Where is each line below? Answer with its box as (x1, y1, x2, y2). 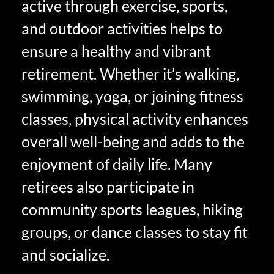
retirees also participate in (21, 177, 194, 196)
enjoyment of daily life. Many (21, 155, 212, 174)
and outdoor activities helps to (21, 19, 223, 38)
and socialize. (21, 245, 109, 264)
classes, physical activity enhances (21, 109, 248, 128)
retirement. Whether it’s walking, (21, 64, 239, 83)
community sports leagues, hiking (21, 200, 243, 219)
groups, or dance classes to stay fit (21, 223, 248, 242)
